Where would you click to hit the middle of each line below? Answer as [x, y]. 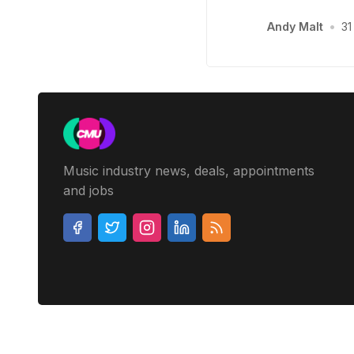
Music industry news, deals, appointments [189, 170]
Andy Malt [295, 27]
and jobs [88, 190]
